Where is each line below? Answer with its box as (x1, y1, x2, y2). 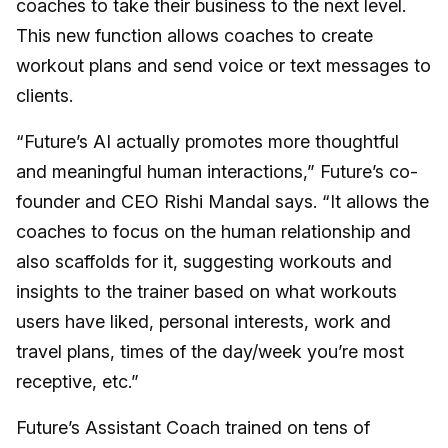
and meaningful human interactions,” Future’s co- (16, 161, 418, 182)
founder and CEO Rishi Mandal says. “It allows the (16, 191, 429, 212)
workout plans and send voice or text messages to (16, 55, 431, 76)
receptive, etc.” (16, 371, 139, 392)
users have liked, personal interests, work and (16, 311, 391, 332)
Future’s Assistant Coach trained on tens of (16, 417, 370, 438)
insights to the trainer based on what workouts (16, 281, 397, 302)
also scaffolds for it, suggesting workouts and (16, 251, 392, 272)
